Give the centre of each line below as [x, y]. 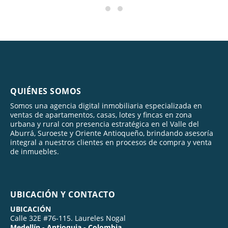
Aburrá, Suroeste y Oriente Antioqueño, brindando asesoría [112, 133]
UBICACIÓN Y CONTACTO [63, 194]
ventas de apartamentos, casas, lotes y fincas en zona [101, 115]
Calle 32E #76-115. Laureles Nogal [68, 218]
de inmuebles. [35, 151]
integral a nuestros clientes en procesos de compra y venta [111, 142]
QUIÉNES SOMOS [46, 91]
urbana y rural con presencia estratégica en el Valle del [105, 124]
